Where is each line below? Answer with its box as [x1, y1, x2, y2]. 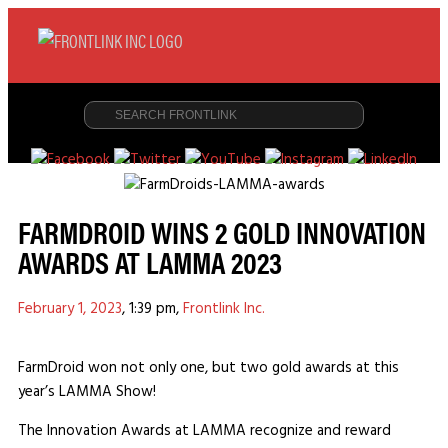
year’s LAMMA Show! [18, 380, 156, 405]
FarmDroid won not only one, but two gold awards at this [18, 356, 399, 381]
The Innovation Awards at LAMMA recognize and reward [18, 419, 391, 444]
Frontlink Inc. [183, 297, 265, 322]
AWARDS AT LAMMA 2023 [18, 240, 282, 284]
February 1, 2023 [18, 297, 122, 322]
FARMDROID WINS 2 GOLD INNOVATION [18, 210, 426, 254]
